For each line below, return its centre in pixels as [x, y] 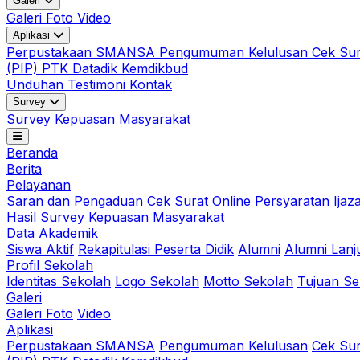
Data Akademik [52, 233]
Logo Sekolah [157, 281]
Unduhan [37, 84]
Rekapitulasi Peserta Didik [156, 249]
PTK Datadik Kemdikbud [115, 68]
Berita [24, 168]
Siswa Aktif [40, 249]
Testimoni [98, 84]
